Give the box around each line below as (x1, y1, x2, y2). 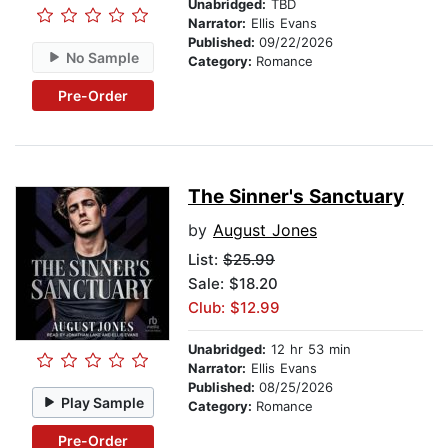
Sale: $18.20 (188, 274, 278, 294)
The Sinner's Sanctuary (188, 185, 404, 209)
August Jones (213, 220, 317, 241)
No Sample (66, 48, 140, 66)
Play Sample (61, 393, 145, 411)
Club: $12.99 (188, 298, 280, 318)
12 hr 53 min (266, 341, 351, 358)
